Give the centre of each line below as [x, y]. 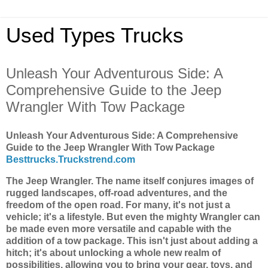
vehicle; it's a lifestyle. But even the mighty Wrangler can [133, 217]
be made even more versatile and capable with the [119, 229]
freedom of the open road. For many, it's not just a [118, 205]
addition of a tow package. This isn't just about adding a [132, 240]
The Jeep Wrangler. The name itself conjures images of [130, 181]
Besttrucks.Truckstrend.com [71, 159]
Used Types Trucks [95, 35]
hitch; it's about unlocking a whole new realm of [113, 252]
